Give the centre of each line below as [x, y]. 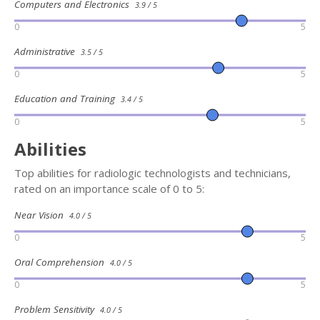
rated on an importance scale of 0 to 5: [109, 188]
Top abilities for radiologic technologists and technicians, [152, 172]
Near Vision [42, 215]
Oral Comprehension [62, 262]
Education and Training [67, 99]
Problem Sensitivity [57, 310]
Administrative [47, 51]
